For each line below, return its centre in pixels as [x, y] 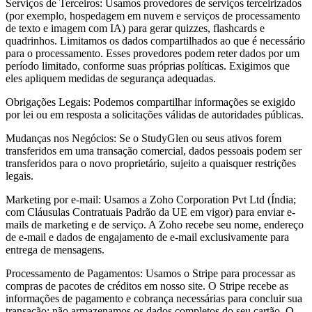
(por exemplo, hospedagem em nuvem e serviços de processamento [153, 15]
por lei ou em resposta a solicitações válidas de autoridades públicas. [155, 114]
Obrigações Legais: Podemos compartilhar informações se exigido [150, 102]
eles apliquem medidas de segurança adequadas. [111, 78]
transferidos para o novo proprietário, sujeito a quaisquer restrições [151, 163]
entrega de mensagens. [55, 249]
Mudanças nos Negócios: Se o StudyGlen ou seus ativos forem [143, 138]
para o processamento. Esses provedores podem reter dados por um [153, 53]
